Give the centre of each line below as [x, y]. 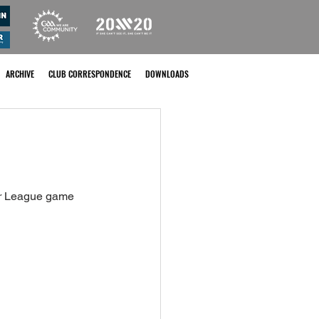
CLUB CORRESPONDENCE [90, 74]
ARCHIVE [20, 74]
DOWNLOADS [167, 74]
